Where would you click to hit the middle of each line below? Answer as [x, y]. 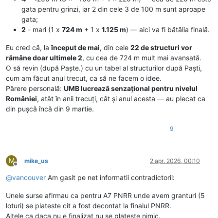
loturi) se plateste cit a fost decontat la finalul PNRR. [89, 206]
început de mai [75, 48]
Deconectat [31, 168]
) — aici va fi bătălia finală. [168, 30]
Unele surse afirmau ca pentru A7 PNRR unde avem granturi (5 [105, 196]
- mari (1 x [44, 30]
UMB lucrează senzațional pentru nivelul [131, 89]
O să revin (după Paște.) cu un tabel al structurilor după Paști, [104, 68]
